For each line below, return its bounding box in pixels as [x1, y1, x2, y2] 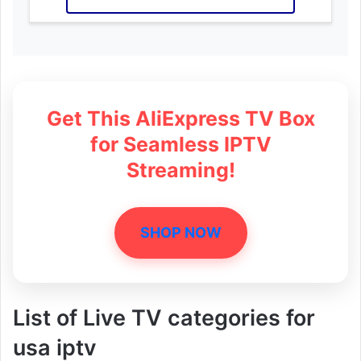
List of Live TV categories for [13, 304, 315, 331]
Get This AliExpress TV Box [46, 106, 315, 131]
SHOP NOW [139, 223, 222, 241]
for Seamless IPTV [89, 131, 272, 156]
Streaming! [126, 157, 235, 182]
